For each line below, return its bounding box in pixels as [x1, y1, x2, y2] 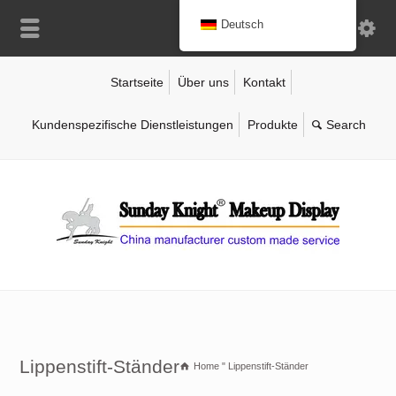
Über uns [177, 75, 229, 89]
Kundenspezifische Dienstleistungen [31, 118, 233, 132]
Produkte [247, 118, 298, 132]
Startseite [110, 75, 164, 89]
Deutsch [221, 19, 264, 31]
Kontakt [242, 75, 286, 89]
